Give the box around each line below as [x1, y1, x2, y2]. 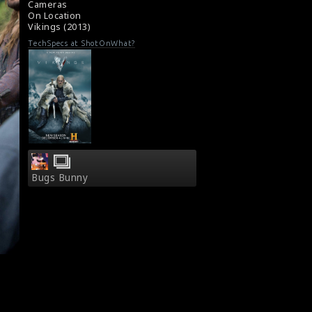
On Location [28, 10, 81, 22]
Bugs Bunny [31, 171, 88, 184]
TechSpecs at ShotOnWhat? [28, 38, 135, 47]
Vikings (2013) [28, 21, 90, 33]
